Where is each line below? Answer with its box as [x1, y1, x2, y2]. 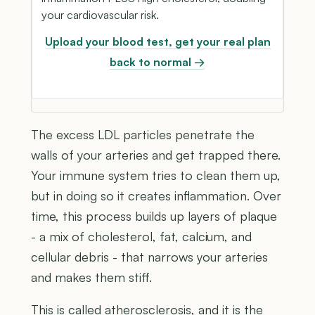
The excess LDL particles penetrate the [31, 126, 255, 142]
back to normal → [110, 54, 205, 69]
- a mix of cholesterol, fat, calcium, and [31, 228, 252, 244]
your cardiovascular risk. [41, 7, 159, 22]
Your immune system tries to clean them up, [31, 167, 281, 183]
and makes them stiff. [31, 269, 152, 285]
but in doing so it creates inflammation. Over [31, 187, 281, 203]
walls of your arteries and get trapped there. [31, 146, 281, 162]
